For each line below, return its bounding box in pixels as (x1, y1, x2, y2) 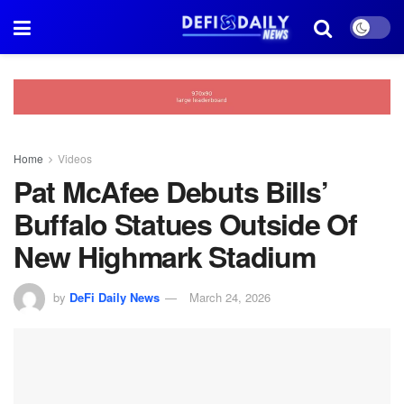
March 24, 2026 (189, 289, 271, 307)
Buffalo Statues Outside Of (14, 202, 357, 244)
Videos (58, 150, 92, 166)
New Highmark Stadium (14, 234, 316, 277)
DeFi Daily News (69, 289, 160, 307)
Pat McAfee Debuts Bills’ (14, 170, 328, 212)
